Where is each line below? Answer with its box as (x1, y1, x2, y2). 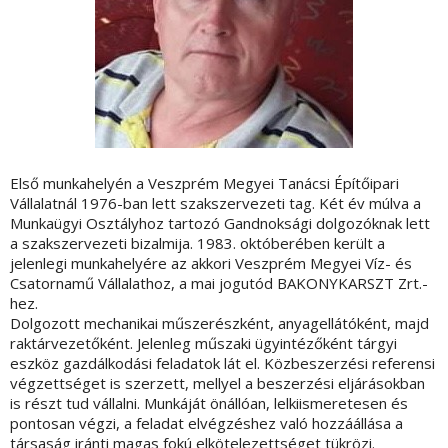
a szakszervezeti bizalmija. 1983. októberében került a (10, 233, 385, 254)
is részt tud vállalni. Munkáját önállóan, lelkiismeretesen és (10, 393, 408, 414)
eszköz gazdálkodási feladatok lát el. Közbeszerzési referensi (10, 353, 435, 374)
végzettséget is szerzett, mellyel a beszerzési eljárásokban (10, 373, 425, 394)
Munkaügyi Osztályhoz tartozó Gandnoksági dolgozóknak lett (10, 213, 430, 234)
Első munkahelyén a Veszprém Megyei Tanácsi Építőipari (10, 173, 399, 194)
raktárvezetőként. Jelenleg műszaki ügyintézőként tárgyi (10, 333, 397, 354)
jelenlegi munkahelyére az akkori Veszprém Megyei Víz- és (10, 253, 412, 274)
